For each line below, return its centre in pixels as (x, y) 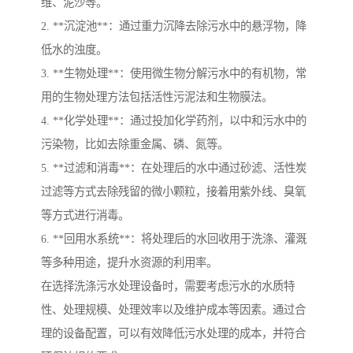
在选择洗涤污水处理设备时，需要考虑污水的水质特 (168, 286)
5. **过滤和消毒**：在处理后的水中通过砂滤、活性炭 (174, 168)
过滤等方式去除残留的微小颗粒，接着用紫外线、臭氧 (173, 192)
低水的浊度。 (74, 50)
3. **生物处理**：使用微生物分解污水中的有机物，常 (174, 74)
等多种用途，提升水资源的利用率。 (129, 263)
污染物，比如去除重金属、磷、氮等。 (135, 145)
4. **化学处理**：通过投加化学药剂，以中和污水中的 (174, 121)
